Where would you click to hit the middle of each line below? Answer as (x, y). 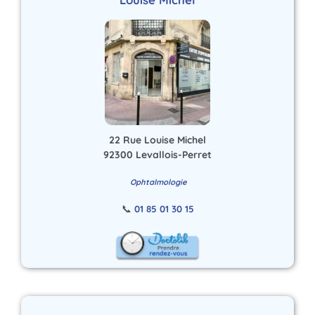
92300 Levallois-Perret (157, 154)
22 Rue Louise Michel (157, 140)
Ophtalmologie (159, 182)
